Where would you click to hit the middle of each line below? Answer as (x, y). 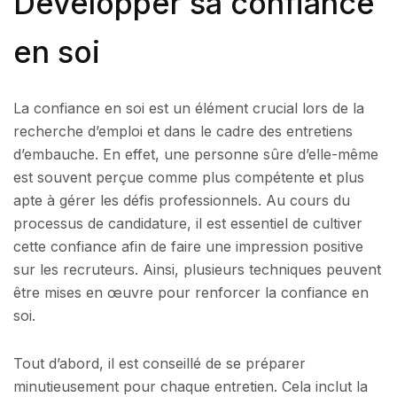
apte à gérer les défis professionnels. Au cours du (182, 201)
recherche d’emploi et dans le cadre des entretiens (183, 132)
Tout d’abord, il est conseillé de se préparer (160, 363)
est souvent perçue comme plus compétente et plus (189, 178)
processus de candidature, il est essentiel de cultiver (188, 224)
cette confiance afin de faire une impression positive (188, 247)
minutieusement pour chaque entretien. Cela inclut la (191, 386)
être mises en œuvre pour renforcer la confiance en (191, 293)
